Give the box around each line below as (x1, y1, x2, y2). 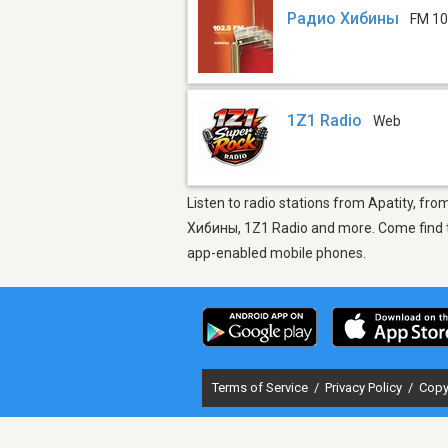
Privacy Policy (325, 379, 405, 395)
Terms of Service (212, 379, 311, 395)
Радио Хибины (287, 9, 400, 29)
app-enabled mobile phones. (187, 244, 366, 261)
